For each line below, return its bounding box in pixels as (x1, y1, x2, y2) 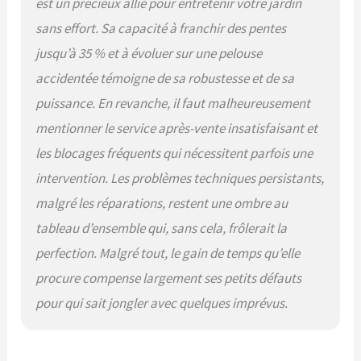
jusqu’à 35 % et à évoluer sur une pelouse (35, 44, 263, 62)
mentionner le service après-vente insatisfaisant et (35, 118, 318, 137)
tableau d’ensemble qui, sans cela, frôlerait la (35, 218, 288, 237)
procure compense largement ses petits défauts (35, 268, 302, 287)
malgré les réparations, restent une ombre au (35, 193, 288, 212)
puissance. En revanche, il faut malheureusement (35, 93, 311, 112)
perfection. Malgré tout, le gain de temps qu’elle (35, 243, 301, 262)
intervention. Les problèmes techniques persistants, (35, 168, 325, 187)
